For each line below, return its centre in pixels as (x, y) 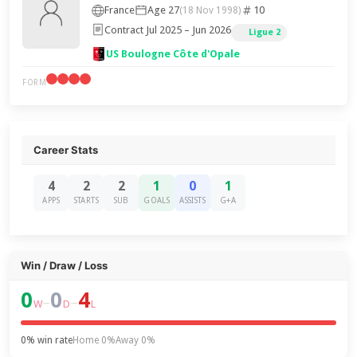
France (120, 10)
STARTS (86, 200)
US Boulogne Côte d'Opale (173, 54)
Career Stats (66, 150)
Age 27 (164, 10)
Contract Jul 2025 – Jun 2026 (168, 29)
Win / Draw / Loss (65, 265)
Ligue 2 (265, 32)
